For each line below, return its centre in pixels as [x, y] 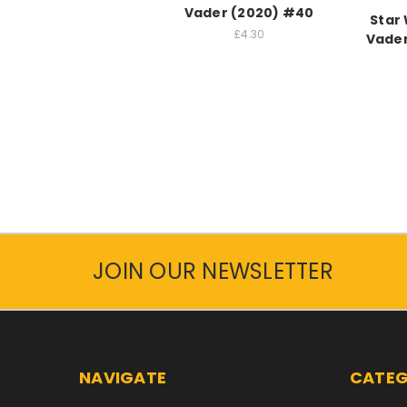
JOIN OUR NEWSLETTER [213, 272]
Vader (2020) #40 [249, 13]
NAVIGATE [123, 378]
